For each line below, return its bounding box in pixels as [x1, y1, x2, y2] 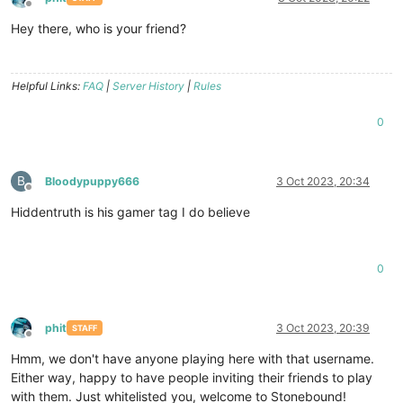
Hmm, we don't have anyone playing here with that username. [11, 350, 374, 366]
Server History [112, 78, 184, 93]
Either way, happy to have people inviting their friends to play [11, 369, 372, 385]
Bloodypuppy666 [45, 174, 139, 188]
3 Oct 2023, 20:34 [276, 174, 370, 188]
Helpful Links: [12, 78, 83, 93]
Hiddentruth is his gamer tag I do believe [11, 203, 250, 219]
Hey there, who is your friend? [11, 20, 186, 36]
